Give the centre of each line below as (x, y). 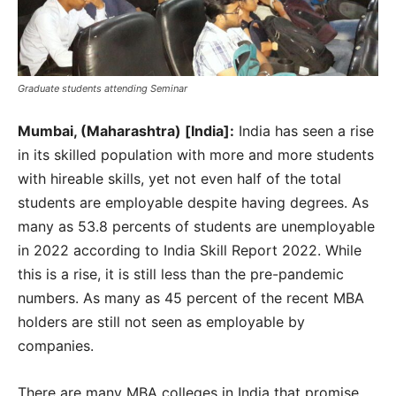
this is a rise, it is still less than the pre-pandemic (181, 274)
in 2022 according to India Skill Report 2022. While (190, 250)
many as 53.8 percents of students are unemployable (196, 226)
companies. (56, 345)
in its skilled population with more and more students (196, 154)
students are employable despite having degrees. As (193, 202)
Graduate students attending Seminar (103, 88)
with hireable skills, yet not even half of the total (179, 178)
